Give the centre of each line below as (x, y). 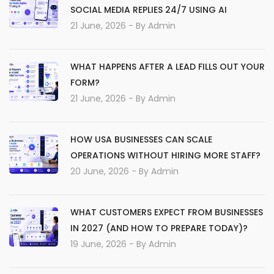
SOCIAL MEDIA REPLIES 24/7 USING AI (149, 10)
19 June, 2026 (98, 244)
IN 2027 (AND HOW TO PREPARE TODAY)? (159, 228)
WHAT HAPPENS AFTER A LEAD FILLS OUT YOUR (168, 67)
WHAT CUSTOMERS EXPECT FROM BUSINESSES (167, 212)
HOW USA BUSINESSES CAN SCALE (141, 139)
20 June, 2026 (100, 171)
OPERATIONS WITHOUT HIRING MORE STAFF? (165, 155)
